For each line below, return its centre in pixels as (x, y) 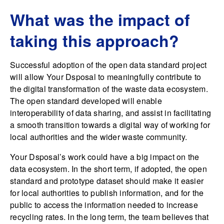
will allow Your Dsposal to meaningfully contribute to (106, 76)
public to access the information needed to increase (104, 204)
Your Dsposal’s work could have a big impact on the (105, 156)
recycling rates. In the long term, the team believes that (109, 216)
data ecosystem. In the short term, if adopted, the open (108, 168)
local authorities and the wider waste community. (98, 136)
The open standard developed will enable (86, 100)
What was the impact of (100, 19)
